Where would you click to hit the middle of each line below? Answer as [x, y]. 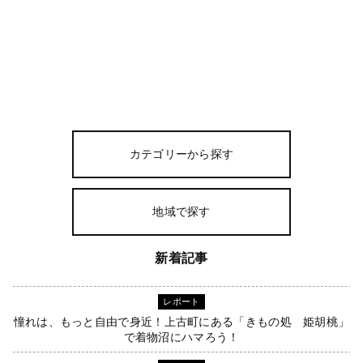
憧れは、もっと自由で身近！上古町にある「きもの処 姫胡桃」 [181, 322]
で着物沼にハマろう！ [181, 338]
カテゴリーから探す [181, 154]
